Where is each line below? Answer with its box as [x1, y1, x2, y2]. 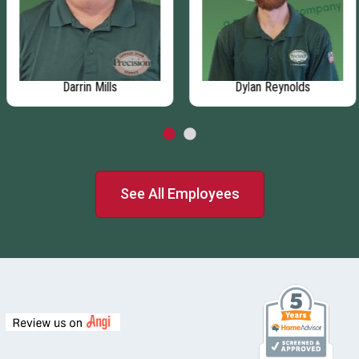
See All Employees [119, 185, 240, 203]
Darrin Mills [61, 79, 115, 95]
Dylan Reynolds [233, 79, 309, 95]
